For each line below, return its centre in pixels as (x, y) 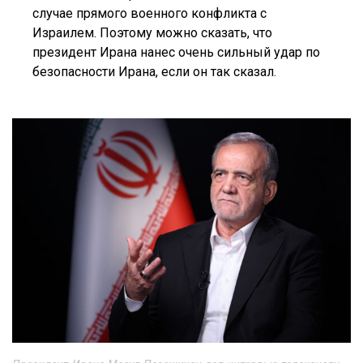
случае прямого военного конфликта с (149, 13)
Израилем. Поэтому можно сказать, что (152, 32)
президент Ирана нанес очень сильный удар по (176, 52)
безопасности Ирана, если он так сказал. (154, 71)
